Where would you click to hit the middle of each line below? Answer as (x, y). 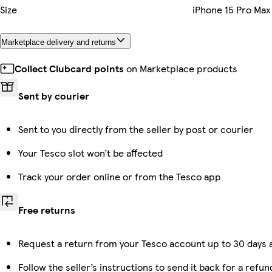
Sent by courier (54, 95)
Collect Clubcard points (69, 68)
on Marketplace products (181, 68)
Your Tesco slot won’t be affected (90, 152)
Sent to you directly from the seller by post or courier (136, 129)
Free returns (47, 209)
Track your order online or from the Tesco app (120, 176)
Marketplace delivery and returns (59, 42)
